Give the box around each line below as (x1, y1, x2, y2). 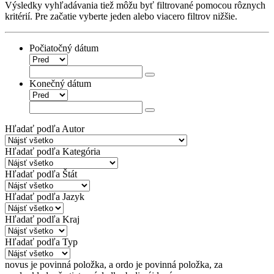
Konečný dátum (29, 78, 91, 89)
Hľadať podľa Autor (5, 123, 84, 134)
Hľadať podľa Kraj (5, 213, 80, 224)
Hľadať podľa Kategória (5, 146, 100, 157)
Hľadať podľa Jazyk (5, 191, 84, 202)
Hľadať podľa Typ (5, 236, 78, 247)
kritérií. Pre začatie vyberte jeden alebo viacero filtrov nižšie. (5, 10, 237, 21)
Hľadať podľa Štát (5, 168, 77, 179)
